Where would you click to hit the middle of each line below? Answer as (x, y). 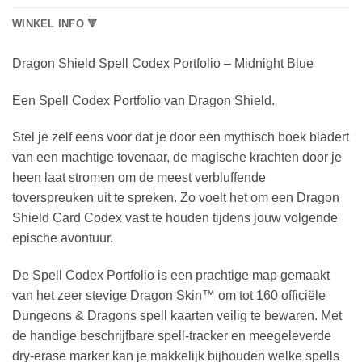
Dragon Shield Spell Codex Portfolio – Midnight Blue (163, 63)
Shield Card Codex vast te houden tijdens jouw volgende (175, 218)
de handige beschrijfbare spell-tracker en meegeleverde (172, 336)
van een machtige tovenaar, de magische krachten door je (177, 158)
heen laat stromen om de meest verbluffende (139, 178)
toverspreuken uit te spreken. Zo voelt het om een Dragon (176, 198)
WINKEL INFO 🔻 (55, 23)
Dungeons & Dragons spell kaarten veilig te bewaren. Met (177, 316)
